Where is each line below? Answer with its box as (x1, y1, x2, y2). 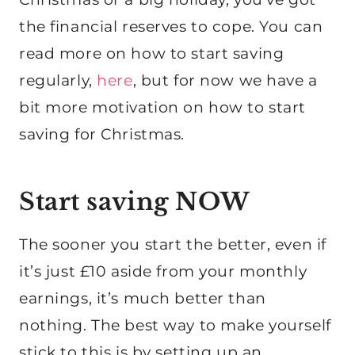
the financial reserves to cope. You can (19, 17, 323, 36)
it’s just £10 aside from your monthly (19, 262, 307, 281)
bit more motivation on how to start (19, 98, 306, 117)
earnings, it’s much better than (19, 289, 266, 308)
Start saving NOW (19, 187, 250, 217)
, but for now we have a (132, 71, 318, 90)
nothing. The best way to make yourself (19, 316, 331, 335)
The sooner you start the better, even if (19, 235, 326, 254)
